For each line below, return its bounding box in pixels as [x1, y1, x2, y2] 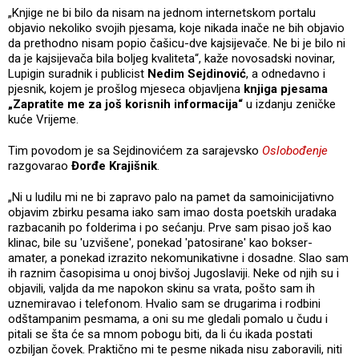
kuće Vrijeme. [8, 111, 82, 127]
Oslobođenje [262, 143, 328, 158]
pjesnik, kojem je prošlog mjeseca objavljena [8, 81, 244, 96]
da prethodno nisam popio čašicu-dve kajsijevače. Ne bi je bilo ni [8, 35, 345, 50]
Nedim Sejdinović [147, 66, 246, 81]
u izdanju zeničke [243, 96, 336, 111]
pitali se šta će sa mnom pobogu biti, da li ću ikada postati [8, 326, 313, 341]
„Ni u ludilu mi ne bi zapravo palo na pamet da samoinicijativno [8, 189, 334, 204]
